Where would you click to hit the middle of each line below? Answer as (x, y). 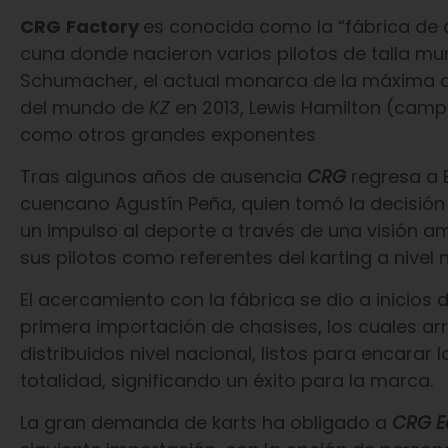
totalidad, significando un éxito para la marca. (226, 380)
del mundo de (84, 107)
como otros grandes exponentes (167, 134)
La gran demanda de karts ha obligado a (205, 422)
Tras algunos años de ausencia (163, 176)
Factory (104, 26)
